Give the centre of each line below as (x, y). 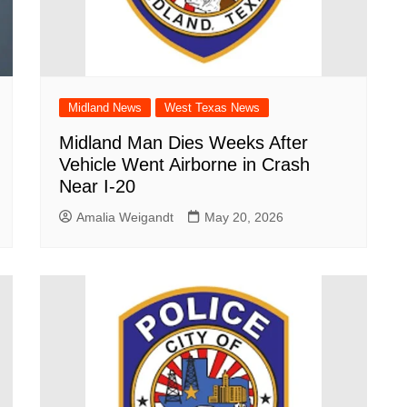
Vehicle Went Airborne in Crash (184, 164)
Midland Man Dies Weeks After (184, 143)
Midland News (105, 108)
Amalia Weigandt (125, 217)
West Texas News (212, 108)
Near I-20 (97, 186)
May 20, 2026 (244, 217)
